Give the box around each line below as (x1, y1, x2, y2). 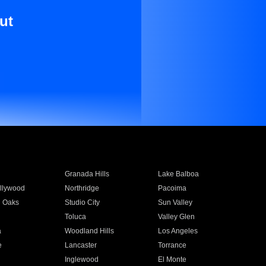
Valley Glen (158, 213, 195, 221)
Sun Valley (158, 198, 193, 207)
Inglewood (64, 255, 99, 264)
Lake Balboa (158, 170, 199, 178)
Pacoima (158, 184, 187, 192)
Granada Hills (64, 170, 109, 178)
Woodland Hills (64, 227, 114, 235)
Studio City (64, 198, 100, 207)
